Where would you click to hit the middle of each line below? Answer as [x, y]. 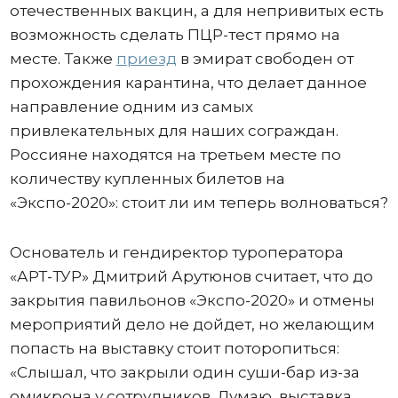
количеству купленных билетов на [147, 179]
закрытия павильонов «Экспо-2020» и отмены [192, 300]
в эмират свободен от [265, 59]
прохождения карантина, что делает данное [188, 83]
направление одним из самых [131, 107]
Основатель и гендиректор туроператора [176, 252]
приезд [146, 59]
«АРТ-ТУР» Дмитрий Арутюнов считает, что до [191, 276]
